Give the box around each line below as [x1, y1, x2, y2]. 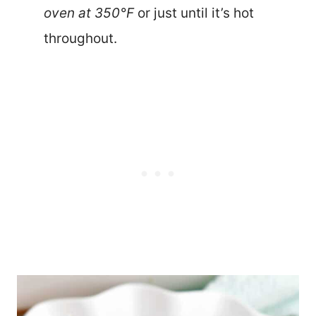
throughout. [44, 30, 117, 47]
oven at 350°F [44, 5, 134, 22]
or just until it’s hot [134, 5, 254, 22]
